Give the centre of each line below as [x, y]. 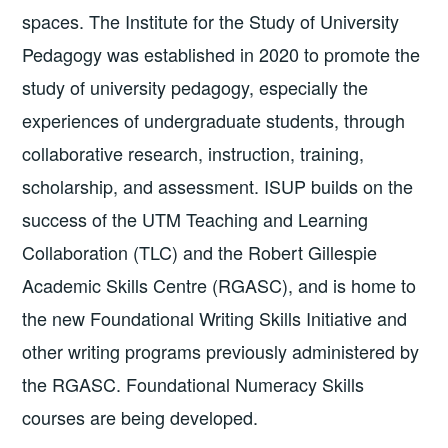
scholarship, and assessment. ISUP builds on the [218, 186]
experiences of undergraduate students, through [214, 120]
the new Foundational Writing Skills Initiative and [215, 318]
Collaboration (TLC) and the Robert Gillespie [200, 252]
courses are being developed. [140, 417]
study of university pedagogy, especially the [195, 87]
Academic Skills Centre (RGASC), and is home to [219, 285]
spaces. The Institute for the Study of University [211, 21]
